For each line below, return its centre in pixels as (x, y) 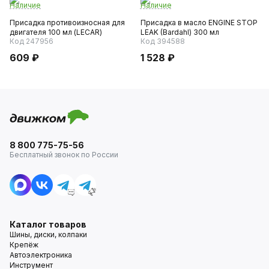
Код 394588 (162, 41)
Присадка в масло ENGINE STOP (199, 22)
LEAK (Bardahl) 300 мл (180, 32)
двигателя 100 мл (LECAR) (56, 32)
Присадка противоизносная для (67, 22)
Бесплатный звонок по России (64, 154)
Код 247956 (32, 41)
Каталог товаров (48, 224)
